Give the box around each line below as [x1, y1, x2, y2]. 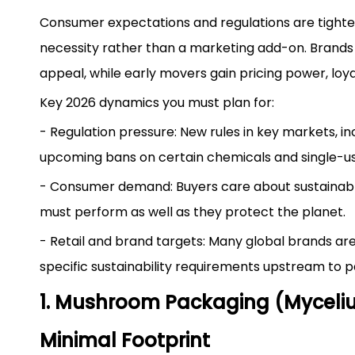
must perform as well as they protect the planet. [40, 203, 345, 221]
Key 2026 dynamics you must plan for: [40, 94, 274, 112]
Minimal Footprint [40, 327, 210, 353]
